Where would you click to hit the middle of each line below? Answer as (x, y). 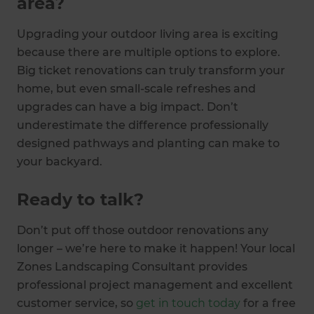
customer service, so (75, 303)
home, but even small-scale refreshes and (136, 88)
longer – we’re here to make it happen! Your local (156, 248)
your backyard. (61, 161)
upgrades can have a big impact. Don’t (128, 107)
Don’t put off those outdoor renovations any (143, 230)
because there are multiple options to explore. (149, 52)
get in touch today (187, 303)
